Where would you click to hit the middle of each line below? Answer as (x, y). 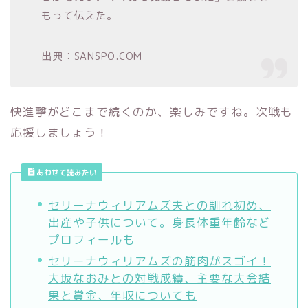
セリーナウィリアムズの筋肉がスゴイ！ (159, 261)
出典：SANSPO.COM (92, 56)
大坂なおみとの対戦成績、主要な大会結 (159, 278)
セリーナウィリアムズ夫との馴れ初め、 (159, 205)
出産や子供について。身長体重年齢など (159, 222)
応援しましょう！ (59, 132)
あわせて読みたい (66, 172)
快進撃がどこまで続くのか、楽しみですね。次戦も (152, 111)
